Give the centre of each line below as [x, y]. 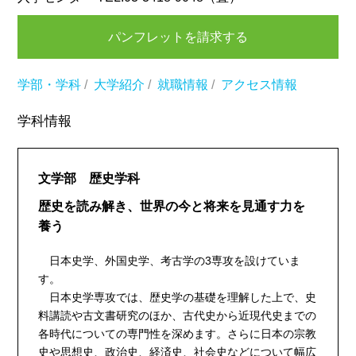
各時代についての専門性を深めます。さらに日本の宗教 [178, 334]
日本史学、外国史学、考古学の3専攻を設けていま [170, 261]
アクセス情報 [259, 85]
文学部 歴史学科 [89, 178]
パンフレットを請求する [178, 37]
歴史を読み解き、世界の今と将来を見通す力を [172, 206]
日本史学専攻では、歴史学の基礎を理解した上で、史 [178, 297]
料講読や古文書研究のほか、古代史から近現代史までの [178, 315]
